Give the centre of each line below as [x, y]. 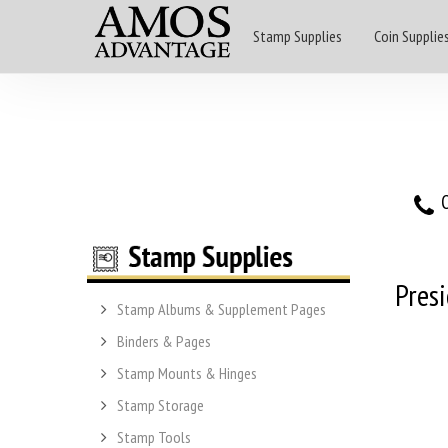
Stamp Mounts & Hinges [187, 372]
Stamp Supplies [297, 36]
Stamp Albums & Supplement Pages [221, 308]
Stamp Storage [160, 404]
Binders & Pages [164, 340]
